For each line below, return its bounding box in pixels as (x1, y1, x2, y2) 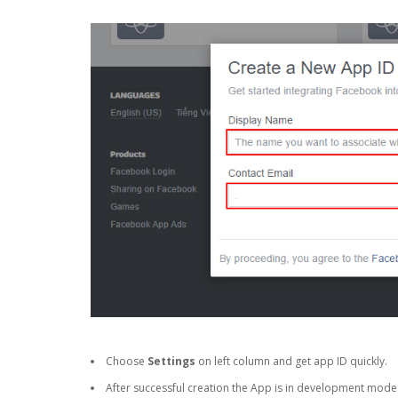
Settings (147, 354, 195, 370)
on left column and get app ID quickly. (195, 354, 387, 370)
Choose (106, 354, 147, 370)
